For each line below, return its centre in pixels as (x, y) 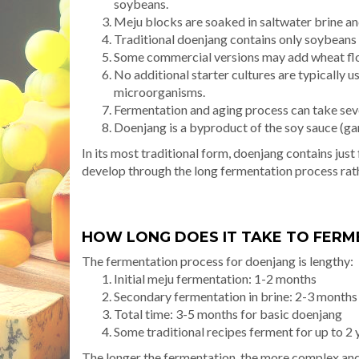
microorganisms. (159, 91)
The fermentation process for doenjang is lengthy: (218, 260)
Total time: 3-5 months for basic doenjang (228, 313)
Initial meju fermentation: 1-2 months (215, 278)
